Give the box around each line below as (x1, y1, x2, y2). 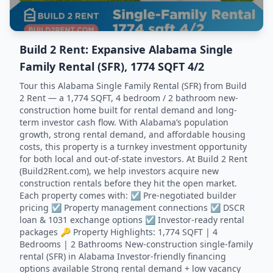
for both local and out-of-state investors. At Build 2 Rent (19, 153, 247, 165)
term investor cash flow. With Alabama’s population (19, 116, 229, 128)
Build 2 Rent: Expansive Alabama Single (19, 42, 233, 57)
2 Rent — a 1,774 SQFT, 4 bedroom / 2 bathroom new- (19, 92, 238, 104)
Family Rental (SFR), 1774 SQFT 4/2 (19, 59, 204, 74)
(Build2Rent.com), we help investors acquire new (19, 165, 219, 177)
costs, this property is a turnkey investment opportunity (19, 141, 247, 152)
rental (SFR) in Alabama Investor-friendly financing (19, 250, 226, 262)
